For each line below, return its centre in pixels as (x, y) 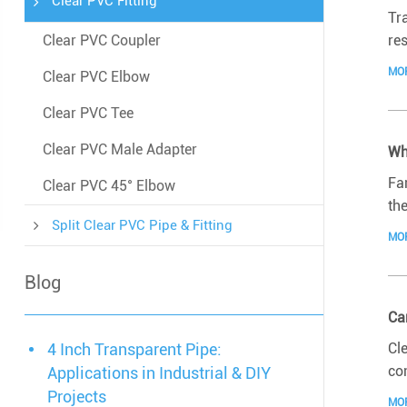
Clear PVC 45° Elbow (109, 186)
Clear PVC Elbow (96, 77)
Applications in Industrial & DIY (159, 373)
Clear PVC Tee (88, 114)
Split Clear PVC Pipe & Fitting (142, 225)
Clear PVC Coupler (101, 41)
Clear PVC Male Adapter (119, 150)
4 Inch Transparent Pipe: (134, 350)
